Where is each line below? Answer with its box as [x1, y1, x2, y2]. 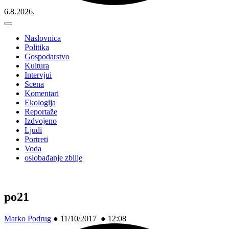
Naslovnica [25, 34, 61, 42]
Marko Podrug [4, 214, 51, 223]
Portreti [25, 135, 48, 144]
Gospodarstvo [25, 52, 70, 61]
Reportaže [25, 107, 57, 116]
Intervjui [25, 71, 52, 79]
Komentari [25, 89, 59, 98]
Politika [25, 43, 49, 52]
